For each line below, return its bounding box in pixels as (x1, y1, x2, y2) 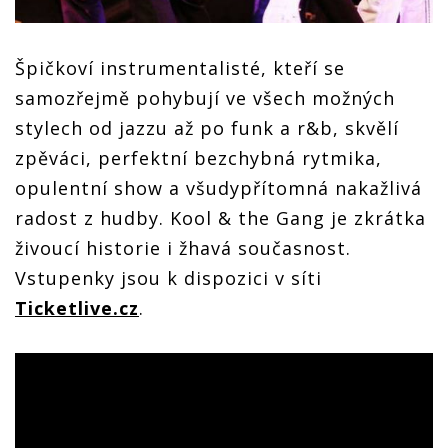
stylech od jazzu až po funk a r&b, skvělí (15, 116, 399, 141)
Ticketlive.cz (15, 296, 139, 321)
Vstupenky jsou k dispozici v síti (15, 266, 322, 291)
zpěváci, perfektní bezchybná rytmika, (15, 146, 382, 171)
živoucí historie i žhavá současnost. (15, 236, 351, 261)
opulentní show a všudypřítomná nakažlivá (15, 176, 422, 201)
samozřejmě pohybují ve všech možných (15, 86, 395, 111)
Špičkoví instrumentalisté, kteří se (15, 56, 345, 81)
